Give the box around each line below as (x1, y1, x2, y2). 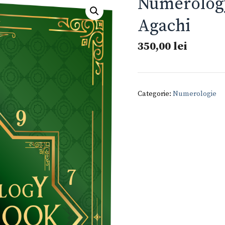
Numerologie (173, 89, 217, 98)
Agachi (138, 16, 191, 37)
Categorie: (138, 89, 173, 98)
